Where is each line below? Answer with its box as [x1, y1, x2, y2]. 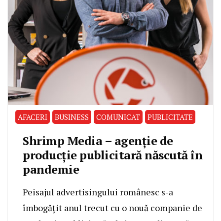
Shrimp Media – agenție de [23, 132, 173, 148]
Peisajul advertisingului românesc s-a [23, 185, 173, 198]
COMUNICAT [96, 111, 140, 122]
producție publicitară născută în [23, 147, 202, 163]
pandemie [23, 161, 79, 177]
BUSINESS [55, 111, 89, 122]
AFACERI [18, 111, 47, 122]
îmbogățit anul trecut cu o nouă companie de [23, 201, 202, 214]
